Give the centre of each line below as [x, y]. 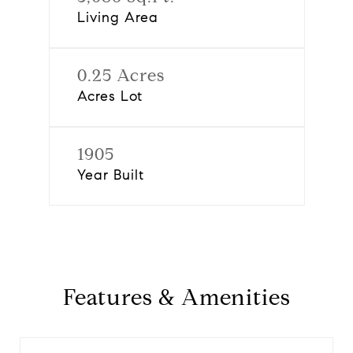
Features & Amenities [176, 297]
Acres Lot [110, 96]
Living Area [117, 17]
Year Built [110, 175]
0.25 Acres [121, 75]
